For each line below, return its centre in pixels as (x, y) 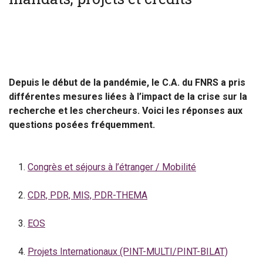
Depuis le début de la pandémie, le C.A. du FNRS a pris (127, 82)
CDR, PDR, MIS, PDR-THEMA (87, 195)
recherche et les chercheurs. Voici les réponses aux (126, 111)
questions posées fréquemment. (82, 125)
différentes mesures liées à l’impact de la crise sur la (128, 97)
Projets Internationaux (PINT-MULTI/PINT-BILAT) (128, 252)
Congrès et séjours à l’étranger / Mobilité (112, 167)
